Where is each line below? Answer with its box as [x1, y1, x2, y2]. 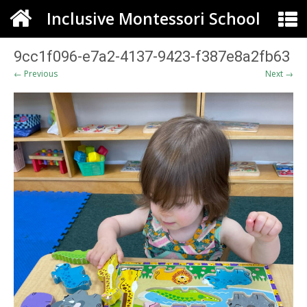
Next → [265, 68, 293, 79]
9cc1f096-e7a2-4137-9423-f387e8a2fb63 [14, 48, 290, 65]
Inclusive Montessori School [47, 8, 260, 29]
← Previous [14, 68, 58, 79]
